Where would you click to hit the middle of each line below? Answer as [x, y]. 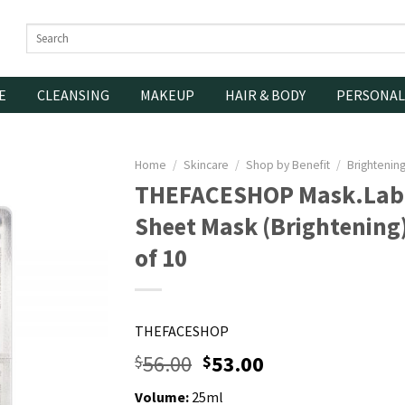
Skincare [207, 165]
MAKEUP [167, 95]
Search [44, 32]
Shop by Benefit [288, 165]
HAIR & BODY [265, 95]
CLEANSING [73, 95]
